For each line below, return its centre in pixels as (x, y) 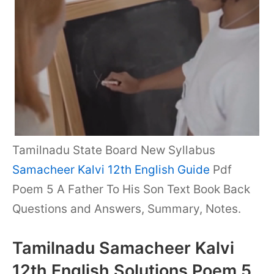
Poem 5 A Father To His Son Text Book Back (131, 189)
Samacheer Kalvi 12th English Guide (111, 170)
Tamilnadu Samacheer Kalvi (123, 248)
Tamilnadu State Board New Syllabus (114, 150)
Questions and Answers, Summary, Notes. (127, 209)
